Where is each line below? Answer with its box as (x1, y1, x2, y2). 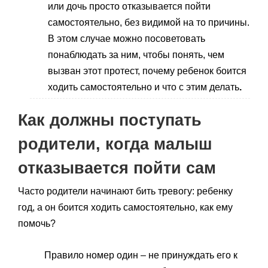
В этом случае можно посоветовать (48, 33, 205, 44)
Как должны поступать (18, 111, 202, 129)
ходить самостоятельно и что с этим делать (48, 81, 239, 92)
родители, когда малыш (18, 135, 212, 153)
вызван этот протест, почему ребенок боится (48, 65, 246, 76)
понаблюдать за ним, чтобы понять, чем (48, 49, 224, 60)
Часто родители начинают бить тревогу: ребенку (18, 185, 233, 196)
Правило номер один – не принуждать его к (44, 249, 237, 260)
